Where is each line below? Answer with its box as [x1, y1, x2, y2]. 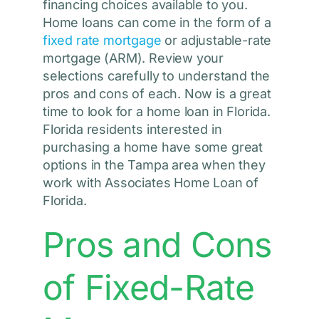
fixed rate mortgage [42, 33, 162, 48]
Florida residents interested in [42, 122, 222, 137]
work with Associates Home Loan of [42, 175, 259, 191]
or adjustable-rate [164, 33, 272, 48]
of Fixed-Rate [42, 266, 255, 309]
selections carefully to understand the [42, 68, 271, 84]
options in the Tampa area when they [42, 157, 266, 173]
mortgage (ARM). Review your [42, 51, 224, 66]
